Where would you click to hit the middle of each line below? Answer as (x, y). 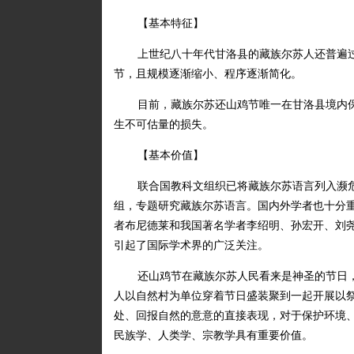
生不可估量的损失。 (163, 124)
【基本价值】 (170, 155)
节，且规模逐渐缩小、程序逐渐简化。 (207, 74)
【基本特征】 (170, 23)
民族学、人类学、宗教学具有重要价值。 (213, 335)
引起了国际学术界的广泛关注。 (191, 245)
